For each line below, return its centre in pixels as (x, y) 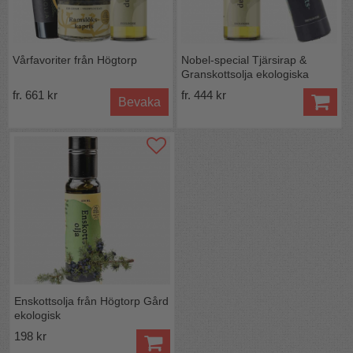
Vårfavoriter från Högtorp (75, 59)
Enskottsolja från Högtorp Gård (92, 301)
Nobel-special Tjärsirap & (243, 59)
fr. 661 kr (35, 95)
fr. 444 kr (203, 95)
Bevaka (139, 102)
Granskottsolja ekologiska (245, 74)
